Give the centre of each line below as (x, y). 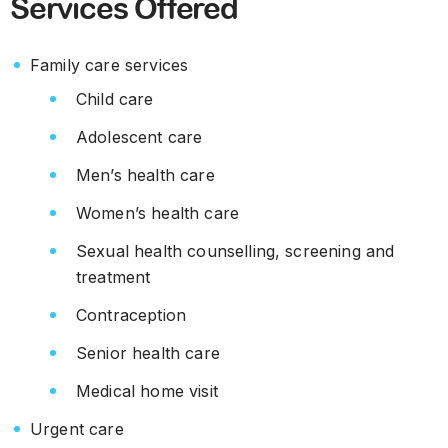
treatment (113, 277)
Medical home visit (147, 391)
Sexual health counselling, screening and (235, 251)
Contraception (134, 315)
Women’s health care (158, 213)
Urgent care (77, 429)
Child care (115, 99)
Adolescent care (139, 137)
